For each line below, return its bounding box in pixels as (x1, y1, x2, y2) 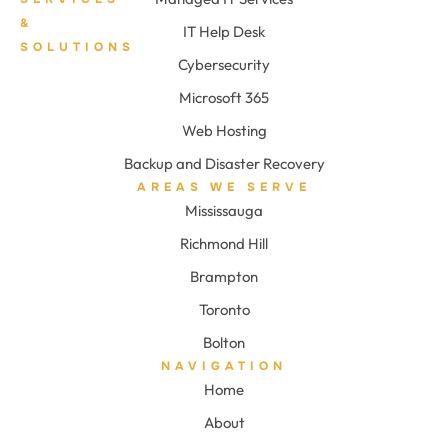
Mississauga (185, 201, 263, 221)
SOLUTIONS (20, 39, 135, 56)
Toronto (198, 300, 250, 320)
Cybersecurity (178, 55, 270, 75)
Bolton (203, 333, 245, 353)
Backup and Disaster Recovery (123, 154, 325, 174)
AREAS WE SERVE (137, 179, 311, 196)
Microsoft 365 (179, 88, 269, 108)
